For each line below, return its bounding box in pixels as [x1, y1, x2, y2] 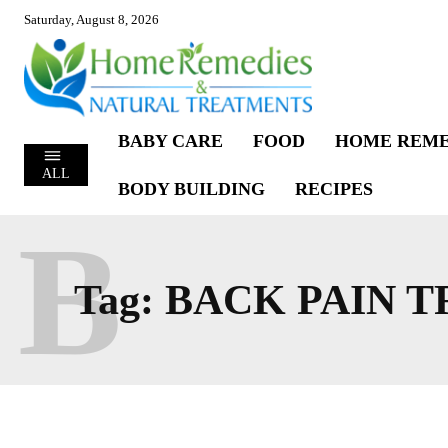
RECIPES [294, 178, 373, 199]
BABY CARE [117, 130, 223, 151]
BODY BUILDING [117, 178, 265, 199]
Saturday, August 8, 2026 [24, 12, 159, 27]
